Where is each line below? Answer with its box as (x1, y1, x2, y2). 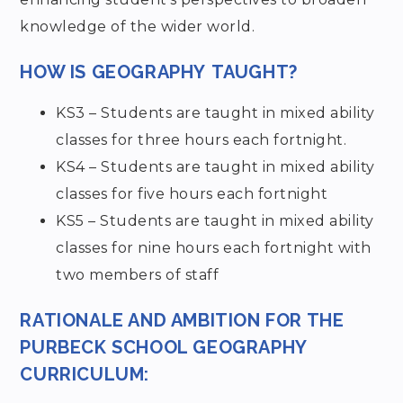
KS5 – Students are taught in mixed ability (56, 212, 374, 230)
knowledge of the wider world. (20, 18, 255, 36)
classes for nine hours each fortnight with (56, 239, 372, 257)
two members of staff (56, 266, 219, 284)
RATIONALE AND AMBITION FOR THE (20, 309, 345, 332)
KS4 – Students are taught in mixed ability (56, 158, 375, 176)
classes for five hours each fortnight (56, 185, 328, 203)
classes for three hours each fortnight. (56, 131, 347, 149)
